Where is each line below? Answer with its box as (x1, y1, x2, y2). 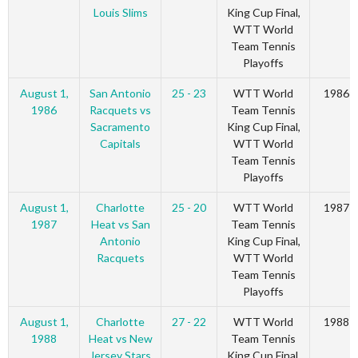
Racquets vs (89, 103, 151, 117)
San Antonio (89, 86, 151, 101)
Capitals (100, 137, 141, 151)
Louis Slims (93, 6, 148, 20)
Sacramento (90, 120, 150, 134)
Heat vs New (88, 332, 153, 346)
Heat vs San (90, 217, 150, 232)
